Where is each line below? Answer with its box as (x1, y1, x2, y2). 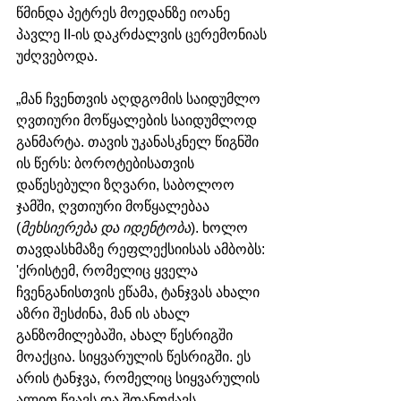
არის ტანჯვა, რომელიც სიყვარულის (16, 370, 263, 386)
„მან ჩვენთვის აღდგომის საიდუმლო (16, 90, 264, 107)
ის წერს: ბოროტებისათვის (16, 155, 198, 171)
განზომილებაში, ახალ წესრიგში (16, 327, 236, 343)
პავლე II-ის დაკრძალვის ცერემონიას (16, 26, 270, 42)
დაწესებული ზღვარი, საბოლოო (16, 176, 238, 192)
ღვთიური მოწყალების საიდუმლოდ (16, 112, 260, 128)
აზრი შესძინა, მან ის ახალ (16, 305, 193, 321)
